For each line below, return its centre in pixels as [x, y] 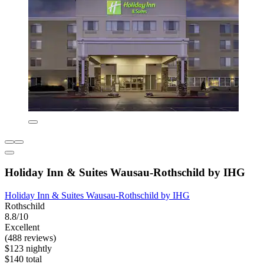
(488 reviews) [30, 237]
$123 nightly [28, 248]
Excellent [22, 227]
